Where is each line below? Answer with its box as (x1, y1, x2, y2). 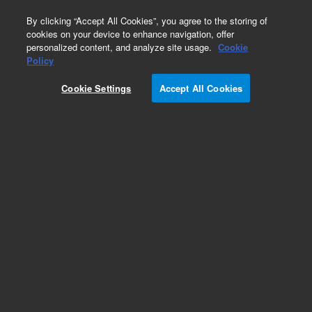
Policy (26, 54, 54, 67)
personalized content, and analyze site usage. (26, 40, 215, 54)
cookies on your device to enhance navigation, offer (26, 27, 235, 40)
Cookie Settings (61, 81, 132, 95)
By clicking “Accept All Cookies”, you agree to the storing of (26, 14, 268, 27)
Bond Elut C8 (3, 280, 83, 303)
